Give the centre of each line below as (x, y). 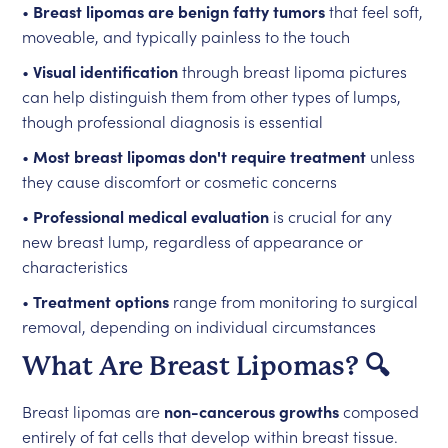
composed (379, 411)
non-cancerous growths (252, 411)
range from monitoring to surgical (294, 301)
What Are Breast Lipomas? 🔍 (206, 366)
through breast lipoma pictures (293, 71)
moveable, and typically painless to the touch (186, 36)
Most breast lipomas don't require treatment (200, 156)
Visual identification (106, 71)
